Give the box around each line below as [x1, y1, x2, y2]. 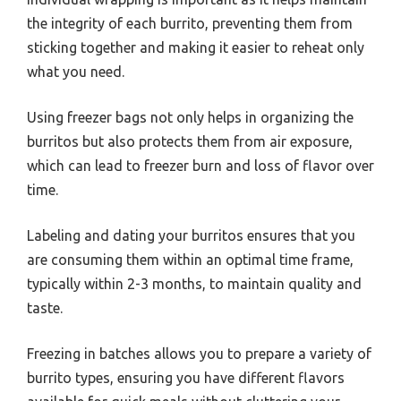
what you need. [27, 63, 124, 80]
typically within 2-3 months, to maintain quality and [27, 275, 362, 292]
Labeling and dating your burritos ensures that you [27, 226, 355, 243]
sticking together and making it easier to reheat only [27, 38, 364, 55]
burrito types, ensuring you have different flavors [27, 369, 345, 386]
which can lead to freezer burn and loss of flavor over [27, 157, 374, 174]
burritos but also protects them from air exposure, [27, 132, 353, 149]
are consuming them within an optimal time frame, [27, 251, 354, 268]
